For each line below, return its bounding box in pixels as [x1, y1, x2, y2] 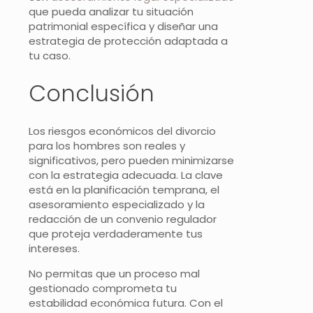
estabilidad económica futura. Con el [29, 296, 223, 311]
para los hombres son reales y [29, 138, 185, 154]
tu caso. [29, 48, 71, 64]
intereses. [29, 241, 80, 256]
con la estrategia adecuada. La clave [29, 168, 223, 183]
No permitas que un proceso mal [29, 266, 200, 282]
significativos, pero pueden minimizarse [29, 153, 234, 168]
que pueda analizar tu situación [29, 4, 194, 20]
